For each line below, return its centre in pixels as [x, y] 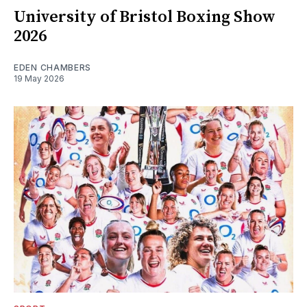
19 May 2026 [39, 79]
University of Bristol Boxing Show [145, 17]
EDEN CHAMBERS [53, 68]
